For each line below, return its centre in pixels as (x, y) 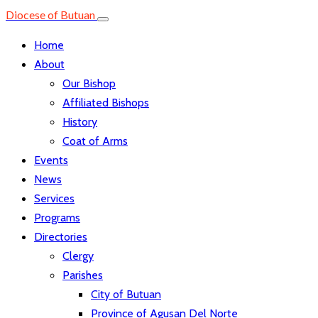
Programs (57, 218)
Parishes (83, 275)
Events (51, 160)
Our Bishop (89, 83)
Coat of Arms (95, 141)
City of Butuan (126, 294)
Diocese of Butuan (50, 15)
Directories (61, 237)
